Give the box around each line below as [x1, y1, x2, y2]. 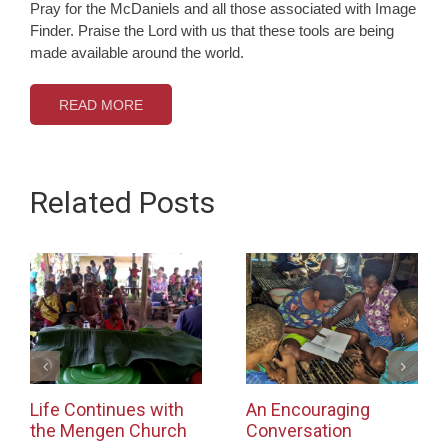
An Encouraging [246, 399, 370, 421]
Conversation [246, 420, 352, 442]
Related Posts [30, 184, 215, 220]
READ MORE [59, 96, 143, 113]
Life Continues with [30, 399, 184, 421]
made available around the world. [30, 43, 244, 61]
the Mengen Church [30, 420, 187, 442]
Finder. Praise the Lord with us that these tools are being [30, 21, 394, 39]
